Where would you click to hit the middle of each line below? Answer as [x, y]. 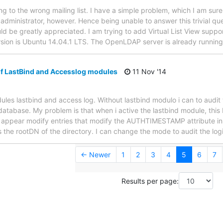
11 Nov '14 [148, 72]
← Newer [96, 155]
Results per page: [150, 181]
